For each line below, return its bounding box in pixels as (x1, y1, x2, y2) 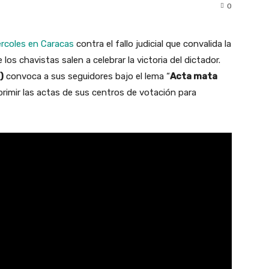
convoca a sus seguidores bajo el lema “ (4, 71, 170, 82)
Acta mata (170, 71, 217, 82)
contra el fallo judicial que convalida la (74, 38, 231, 50)
